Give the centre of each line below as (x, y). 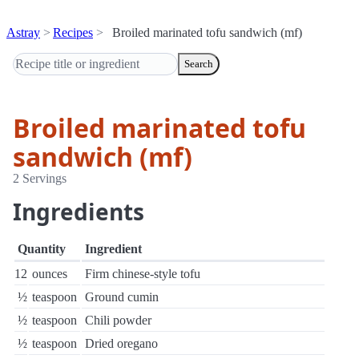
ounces (50, 274)
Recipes (73, 32)
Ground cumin (122, 297)
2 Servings (40, 178)
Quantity (42, 249)
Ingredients (79, 212)
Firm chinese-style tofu (143, 274)
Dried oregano (121, 343)
